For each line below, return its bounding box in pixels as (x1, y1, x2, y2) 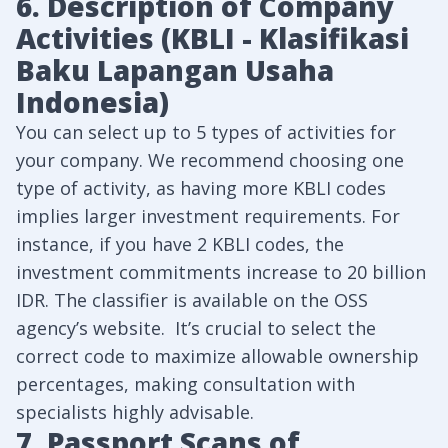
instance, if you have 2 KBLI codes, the (16, 232, 344, 256)
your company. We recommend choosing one (16, 148, 404, 172)
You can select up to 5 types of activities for (16, 120, 396, 144)
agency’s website (16, 316, 161, 340)
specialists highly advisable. (16, 400, 254, 424)
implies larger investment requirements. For (16, 204, 400, 228)
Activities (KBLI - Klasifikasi (16, 19, 409, 57)
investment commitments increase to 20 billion (16, 260, 426, 284)
